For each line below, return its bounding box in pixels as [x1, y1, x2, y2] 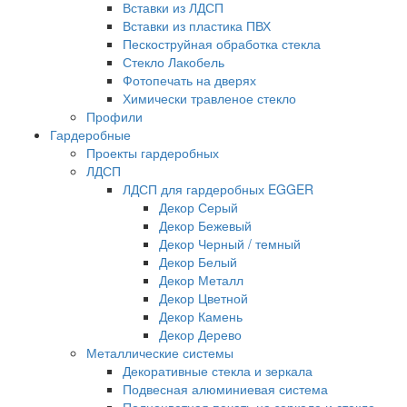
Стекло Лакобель [123, 52, 224, 71]
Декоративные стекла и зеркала [123, 361, 313, 380]
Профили [86, 106, 143, 125]
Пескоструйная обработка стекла [123, 34, 321, 53]
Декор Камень [159, 306, 243, 325]
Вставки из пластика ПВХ [123, 15, 271, 35]
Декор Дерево [159, 324, 242, 343]
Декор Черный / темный [159, 233, 301, 253]
